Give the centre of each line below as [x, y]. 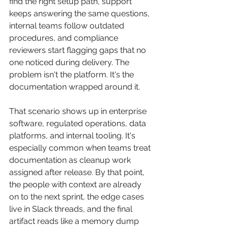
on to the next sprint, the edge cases [78, 197]
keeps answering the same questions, [80, 13]
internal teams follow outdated [68, 26]
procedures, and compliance [65, 38]
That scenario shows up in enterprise [79, 111]
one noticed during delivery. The [70, 62]
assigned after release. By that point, [78, 172]
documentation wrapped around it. [75, 87]
